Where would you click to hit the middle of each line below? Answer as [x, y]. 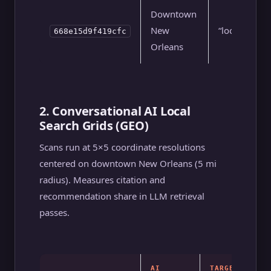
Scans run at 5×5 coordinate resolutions [122, 147]
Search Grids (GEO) [94, 126]
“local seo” [240, 30]
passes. [54, 212]
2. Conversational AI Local [115, 111]
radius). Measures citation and [102, 180]
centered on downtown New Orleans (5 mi [128, 163]
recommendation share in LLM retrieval [122, 196]
